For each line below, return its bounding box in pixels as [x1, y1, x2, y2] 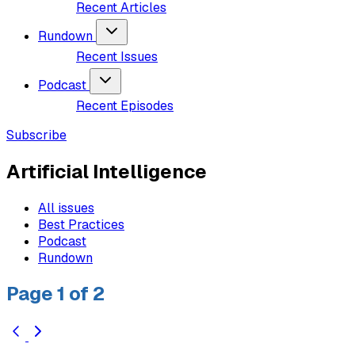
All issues [38, 199, 94, 216]
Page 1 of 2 [6, 281, 105, 307]
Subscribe [6, 126, 67, 143]
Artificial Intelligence [6, 158, 207, 184]
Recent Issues [76, 48, 158, 65]
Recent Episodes [76, 97, 174, 114]
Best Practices [38, 216, 124, 233]
